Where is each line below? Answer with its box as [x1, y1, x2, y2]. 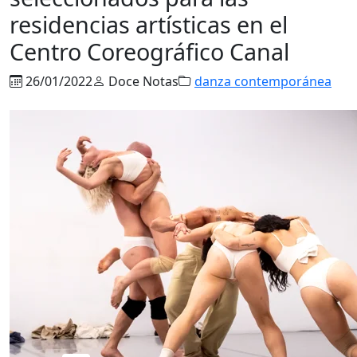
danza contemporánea [194, 72, 331, 90]
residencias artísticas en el [10, 8, 288, 40]
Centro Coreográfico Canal [10, 35, 289, 67]
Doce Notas [105, 72, 178, 90]
